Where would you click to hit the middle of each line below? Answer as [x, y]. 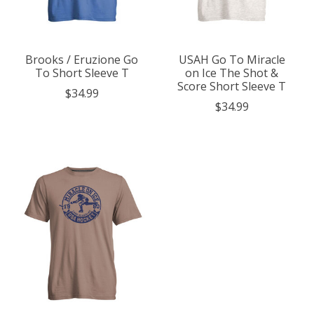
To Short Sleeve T [82, 73]
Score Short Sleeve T [232, 87]
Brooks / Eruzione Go [82, 60]
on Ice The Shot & [232, 73]
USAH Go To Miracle [232, 60]
